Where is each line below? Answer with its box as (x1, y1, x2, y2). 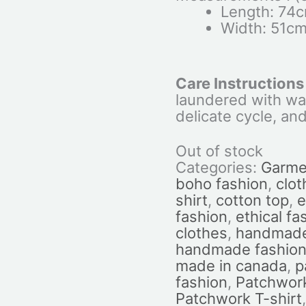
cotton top (215, 191, 289, 210)
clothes (175, 224, 227, 242)
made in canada (175, 257, 287, 275)
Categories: (175, 158, 261, 177)
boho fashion (175, 175, 268, 193)
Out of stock (175, 142, 263, 161)
